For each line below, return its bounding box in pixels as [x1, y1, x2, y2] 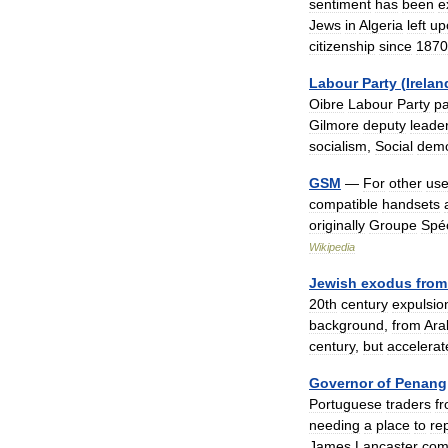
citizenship [309, 38, 375, 54]
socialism [309, 138, 367, 154]
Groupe [369, 217, 417, 233]
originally [309, 217, 365, 233]
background [309, 317, 384, 333]
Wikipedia [309, 241, 355, 253]
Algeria [359, 17, 403, 33]
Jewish [309, 275, 357, 291]
